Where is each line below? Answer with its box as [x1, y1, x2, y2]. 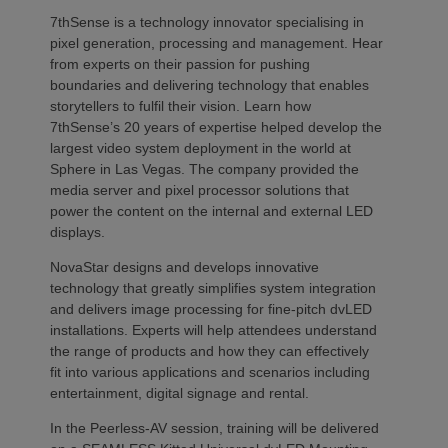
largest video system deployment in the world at [50, 139, 351, 156]
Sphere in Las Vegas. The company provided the [50, 160, 359, 177]
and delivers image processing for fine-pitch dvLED [50, 300, 372, 317]
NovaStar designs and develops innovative [50, 258, 319, 275]
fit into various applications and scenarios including [50, 363, 370, 380]
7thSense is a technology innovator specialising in [50, 13, 364, 30]
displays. [50, 223, 113, 240]
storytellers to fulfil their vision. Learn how [50, 97, 311, 114]
